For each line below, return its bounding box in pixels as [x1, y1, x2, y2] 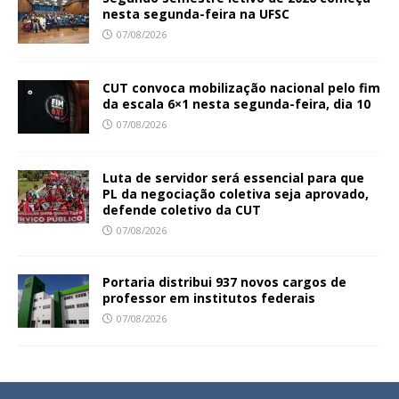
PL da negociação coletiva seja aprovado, [102, 185, 369, 203]
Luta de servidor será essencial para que [102, 169, 364, 187]
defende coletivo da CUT [102, 201, 261, 219]
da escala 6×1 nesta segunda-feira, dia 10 [102, 95, 370, 113]
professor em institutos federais [102, 289, 315, 307]
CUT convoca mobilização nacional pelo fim [102, 79, 380, 97]
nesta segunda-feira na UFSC [102, 5, 289, 23]
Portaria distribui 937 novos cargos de [102, 273, 346, 291]
